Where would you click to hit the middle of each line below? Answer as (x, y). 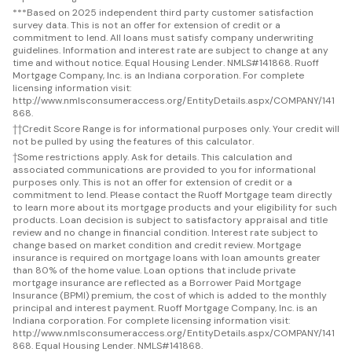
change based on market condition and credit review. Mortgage (157, 246)
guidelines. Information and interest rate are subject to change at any (170, 51)
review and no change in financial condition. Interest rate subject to (165, 233)
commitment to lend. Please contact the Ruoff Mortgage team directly (172, 195)
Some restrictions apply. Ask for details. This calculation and (155, 158)
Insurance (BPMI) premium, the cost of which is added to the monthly (170, 296)
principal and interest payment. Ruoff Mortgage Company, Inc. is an (165, 308)
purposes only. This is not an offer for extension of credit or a (152, 183)
